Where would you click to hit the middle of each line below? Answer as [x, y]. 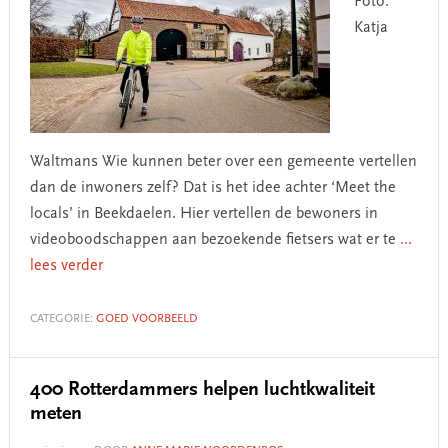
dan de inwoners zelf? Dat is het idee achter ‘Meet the [212, 188]
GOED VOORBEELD [146, 319]
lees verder [66, 266]
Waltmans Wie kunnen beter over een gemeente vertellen [223, 162]
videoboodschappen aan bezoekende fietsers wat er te [214, 240]
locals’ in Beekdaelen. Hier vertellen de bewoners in [203, 214]
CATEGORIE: [62, 319]
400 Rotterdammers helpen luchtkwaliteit [202, 390]
